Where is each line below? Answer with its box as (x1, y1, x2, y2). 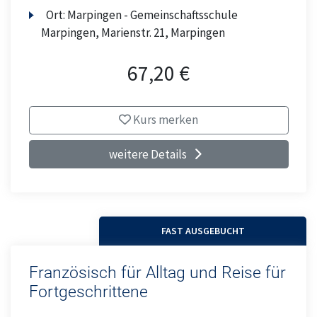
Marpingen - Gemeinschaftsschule (67, 7, 238, 23)
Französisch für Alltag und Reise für (28, 263, 286, 283)
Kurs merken (131, 112, 198, 128)
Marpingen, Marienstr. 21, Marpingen (40, 25, 225, 41)
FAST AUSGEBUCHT (161, 224, 245, 237)
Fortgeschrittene (28, 282, 148, 302)
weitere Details (108, 146, 187, 162)
